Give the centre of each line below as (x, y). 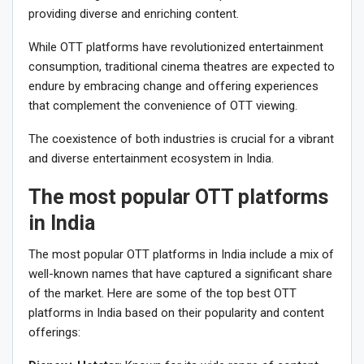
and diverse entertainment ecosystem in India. (151, 158)
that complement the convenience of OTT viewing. (163, 105)
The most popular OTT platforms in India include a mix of (181, 254)
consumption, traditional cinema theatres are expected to (182, 66)
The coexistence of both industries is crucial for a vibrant (181, 139)
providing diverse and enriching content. (134, 13)
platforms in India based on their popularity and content (176, 312)
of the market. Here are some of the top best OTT (162, 293)
